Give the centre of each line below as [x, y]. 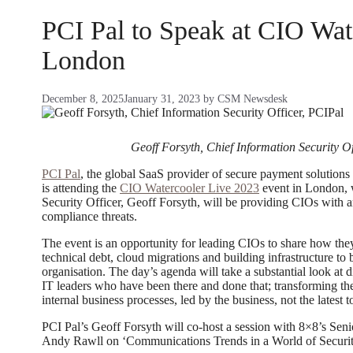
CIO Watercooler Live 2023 [190, 188]
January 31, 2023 [162, 99]
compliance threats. [89, 216]
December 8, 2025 [83, 99]
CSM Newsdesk [253, 99]
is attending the [81, 188]
